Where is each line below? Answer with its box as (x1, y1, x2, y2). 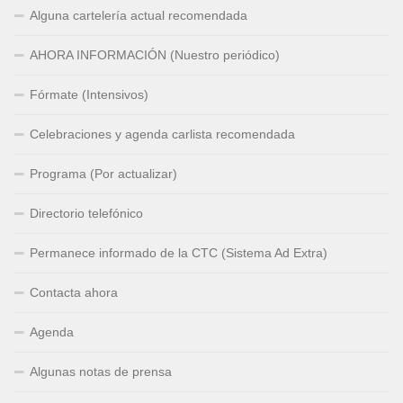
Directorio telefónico (30, 205, 143, 220)
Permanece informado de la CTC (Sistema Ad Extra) (30, 245, 327, 260)
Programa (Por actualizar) (30, 166, 177, 181)
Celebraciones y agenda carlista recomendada (30, 126, 295, 141)
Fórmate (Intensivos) (30, 86, 148, 102)
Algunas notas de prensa (30, 363, 172, 379)
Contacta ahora (30, 284, 118, 300)
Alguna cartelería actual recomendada (30, 7, 247, 22)
